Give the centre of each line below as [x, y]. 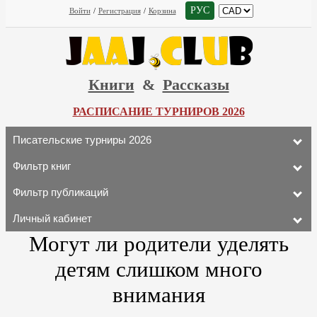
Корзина [162, 11]
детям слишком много [158, 269]
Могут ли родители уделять [158, 244]
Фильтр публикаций [60, 192]
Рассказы [196, 85]
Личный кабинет [52, 218]
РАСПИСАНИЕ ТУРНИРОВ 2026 [158, 111]
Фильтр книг [42, 166]
